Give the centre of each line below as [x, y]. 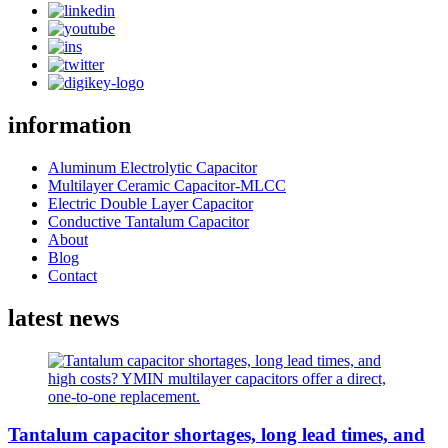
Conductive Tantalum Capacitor [148, 221]
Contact [72, 275]
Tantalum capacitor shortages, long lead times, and [216, 435]
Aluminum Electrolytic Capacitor [152, 167]
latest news [63, 317]
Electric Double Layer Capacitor [150, 203]
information [69, 124]
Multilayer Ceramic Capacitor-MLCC [167, 185]
